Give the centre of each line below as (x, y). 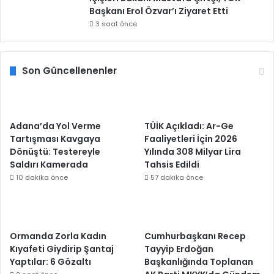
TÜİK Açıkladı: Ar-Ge (189, 126)
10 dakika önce (42, 177)
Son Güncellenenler (69, 71)
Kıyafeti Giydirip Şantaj (62, 249)
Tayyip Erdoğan (179, 249)
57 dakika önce (177, 177)
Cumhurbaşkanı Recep (195, 236)
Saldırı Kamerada (49, 165)
